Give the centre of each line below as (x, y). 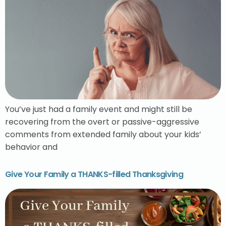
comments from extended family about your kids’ (103, 134)
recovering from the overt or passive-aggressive (102, 122)
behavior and (31, 147)
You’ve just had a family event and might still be (99, 109)
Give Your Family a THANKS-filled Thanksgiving (94, 174)
